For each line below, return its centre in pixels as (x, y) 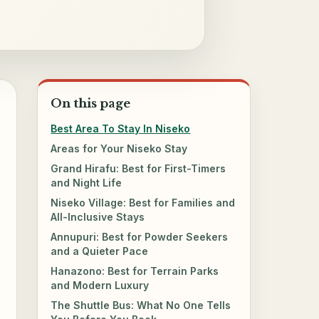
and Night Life (87, 182)
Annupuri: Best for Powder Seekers (140, 236)
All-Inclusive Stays (98, 216)
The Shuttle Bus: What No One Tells (141, 305)
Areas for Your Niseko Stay (119, 148)
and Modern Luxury (100, 285)
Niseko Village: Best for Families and (143, 202)
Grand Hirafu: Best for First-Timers (138, 168)
